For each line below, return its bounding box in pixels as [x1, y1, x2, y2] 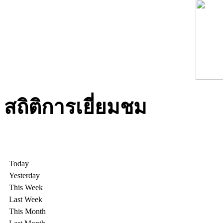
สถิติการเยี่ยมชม [4, 96, 147, 118]
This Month [9, 207, 46, 216]
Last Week [9, 195, 42, 204]
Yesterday [9, 171, 40, 180]
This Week [9, 183, 43, 192]
